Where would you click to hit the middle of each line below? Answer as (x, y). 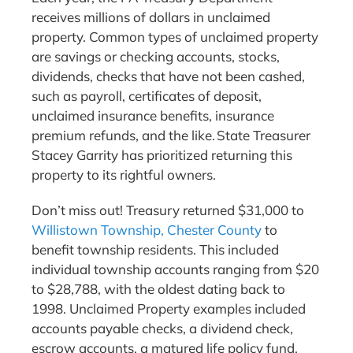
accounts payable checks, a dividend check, (162, 329)
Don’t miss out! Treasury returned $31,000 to (168, 210)
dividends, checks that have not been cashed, (168, 76)
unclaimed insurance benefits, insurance (153, 116)
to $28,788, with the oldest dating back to (158, 289)
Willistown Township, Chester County (147, 230)
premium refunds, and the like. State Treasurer (171, 136)
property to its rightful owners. (125, 175)
